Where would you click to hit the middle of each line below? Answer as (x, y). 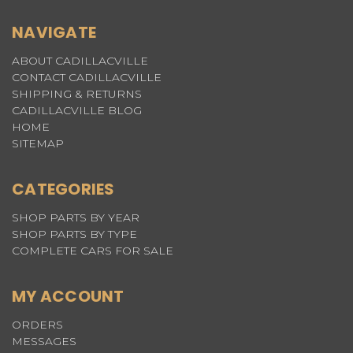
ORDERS (37, 324)
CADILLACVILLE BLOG (77, 111)
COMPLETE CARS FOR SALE (93, 250)
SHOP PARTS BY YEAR (76, 217)
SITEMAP (38, 144)
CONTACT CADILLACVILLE (87, 78)
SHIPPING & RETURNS (77, 94)
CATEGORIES (63, 189)
